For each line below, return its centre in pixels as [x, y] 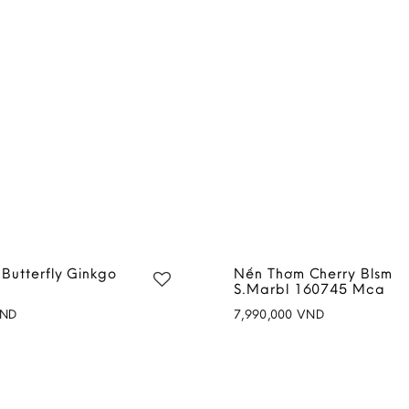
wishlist [121, 347]
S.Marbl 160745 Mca [309, 288]
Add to [136, 330]
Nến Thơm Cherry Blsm [313, 273]
